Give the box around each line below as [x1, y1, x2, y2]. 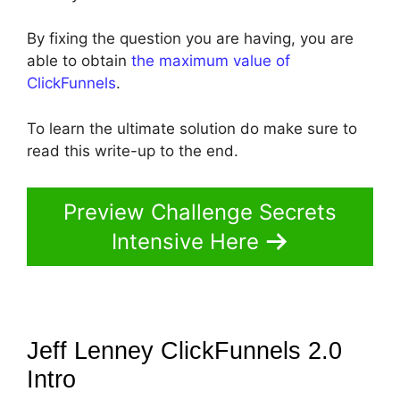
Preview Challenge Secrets [63, 199, 337, 225]
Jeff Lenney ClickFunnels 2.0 [27, 337, 342, 364]
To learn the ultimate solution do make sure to [27, 119, 357, 137]
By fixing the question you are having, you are [27, 29, 354, 47]
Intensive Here [111, 229, 259, 254]
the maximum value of [131, 52, 290, 70]
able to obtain [27, 52, 131, 70]
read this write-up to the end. [27, 141, 238, 160]
